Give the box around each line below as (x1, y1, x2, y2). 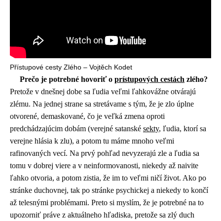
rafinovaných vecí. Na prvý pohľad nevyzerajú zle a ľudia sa (10, 149, 199, 158)
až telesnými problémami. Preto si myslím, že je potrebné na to (10, 198, 204, 207)
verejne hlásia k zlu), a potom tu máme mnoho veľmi (10, 137, 174, 146)
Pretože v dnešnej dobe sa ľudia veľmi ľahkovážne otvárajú (10, 87, 196, 96)
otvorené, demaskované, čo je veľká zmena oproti (10, 112, 165, 121)
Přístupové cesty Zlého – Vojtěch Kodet (10, 63, 132, 72)
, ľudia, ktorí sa (159, 124, 206, 133)
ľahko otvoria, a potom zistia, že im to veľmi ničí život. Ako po (10, 174, 206, 183)
